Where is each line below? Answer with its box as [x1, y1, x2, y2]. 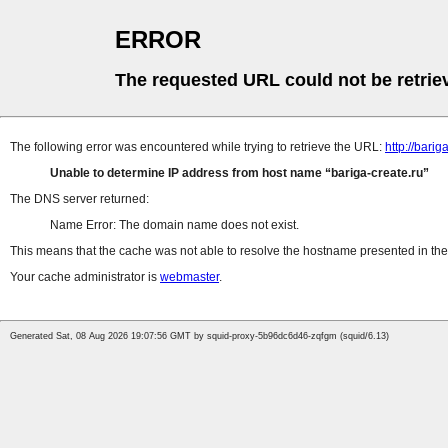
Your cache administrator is [10, 270, 160, 285]
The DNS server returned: [10, 192, 149, 207]
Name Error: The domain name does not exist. [50, 218, 299, 233]
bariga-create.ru [331, 166, 423, 181]
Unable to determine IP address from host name [50, 166, 325, 181]
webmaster [160, 270, 219, 285]
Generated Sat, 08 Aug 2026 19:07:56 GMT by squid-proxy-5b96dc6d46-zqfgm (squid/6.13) [10, 331, 389, 342]
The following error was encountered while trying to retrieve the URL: [10, 140, 385, 155]
